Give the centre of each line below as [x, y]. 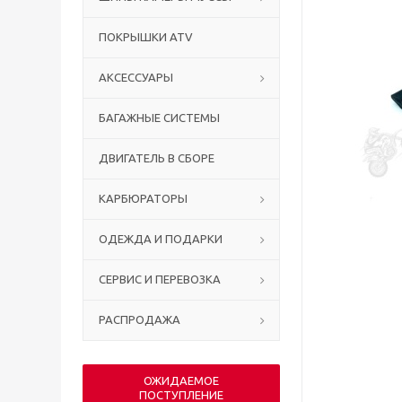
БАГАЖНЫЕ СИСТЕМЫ [159, 118]
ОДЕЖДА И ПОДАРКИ [161, 239]
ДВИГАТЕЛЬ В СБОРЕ [157, 158]
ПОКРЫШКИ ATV [146, 37]
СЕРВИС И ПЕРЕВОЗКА [160, 279]
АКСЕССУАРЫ [136, 77]
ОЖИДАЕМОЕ [181, 380]
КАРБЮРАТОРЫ [143, 198]
